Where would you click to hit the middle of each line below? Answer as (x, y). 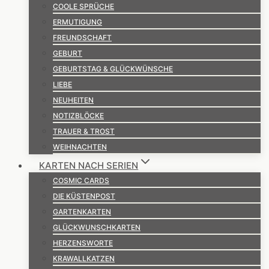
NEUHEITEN (73, 100)
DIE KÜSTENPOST (84, 196)
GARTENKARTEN (82, 212)
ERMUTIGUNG (77, 22)
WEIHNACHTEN (80, 147)
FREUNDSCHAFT (82, 38)
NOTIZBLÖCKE (78, 116)
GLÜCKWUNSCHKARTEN (97, 227)
